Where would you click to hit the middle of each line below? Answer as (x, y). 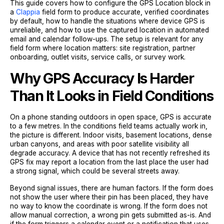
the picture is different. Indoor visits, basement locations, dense (111, 135)
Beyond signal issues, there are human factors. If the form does (112, 188)
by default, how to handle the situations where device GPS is (107, 21)
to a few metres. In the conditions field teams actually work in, (109, 126)
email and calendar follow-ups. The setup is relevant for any (107, 39)
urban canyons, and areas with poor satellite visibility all (99, 144)
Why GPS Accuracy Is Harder (102, 78)
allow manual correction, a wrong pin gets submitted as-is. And (110, 215)
